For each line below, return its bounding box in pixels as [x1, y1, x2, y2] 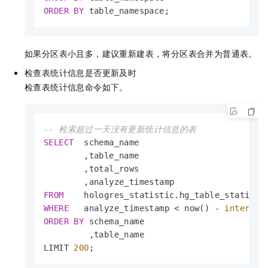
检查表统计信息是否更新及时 [25, 66, 137, 79]
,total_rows [44, 164, 139, 174]
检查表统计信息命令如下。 [25, 81, 128, 93]
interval [224, 203, 265, 214]
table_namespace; [84, 6, 170, 16]
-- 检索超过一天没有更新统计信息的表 [44, 124, 197, 135]
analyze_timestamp [69, 203, 175, 214]
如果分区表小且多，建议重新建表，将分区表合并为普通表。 [25, 47, 257, 60]
